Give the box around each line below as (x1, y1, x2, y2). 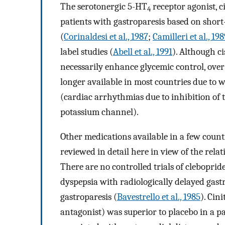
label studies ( (60, 46, 113, 58)
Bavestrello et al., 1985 (117, 191, 200, 203)
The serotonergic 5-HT (60, 1, 147, 13)
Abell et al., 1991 (113, 46, 172, 58)
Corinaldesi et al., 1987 (64, 31, 148, 43)
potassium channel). (60, 106, 139, 118)
